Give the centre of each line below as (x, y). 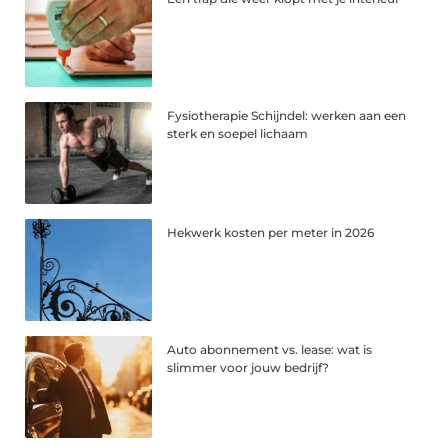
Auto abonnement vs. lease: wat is (270, 349)
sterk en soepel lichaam (238, 134)
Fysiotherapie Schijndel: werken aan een (287, 116)
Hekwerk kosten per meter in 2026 (271, 232)
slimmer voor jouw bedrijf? (248, 367)
